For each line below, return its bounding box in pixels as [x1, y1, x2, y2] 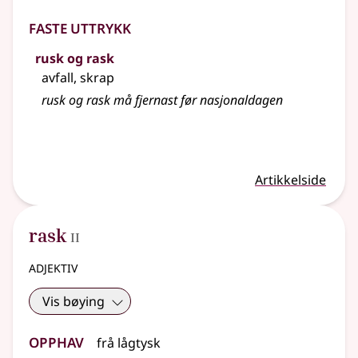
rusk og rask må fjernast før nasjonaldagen [42, 91, 283, 109]
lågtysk [117, 334, 161, 352]
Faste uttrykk [29, 13, 131, 40]
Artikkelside [255, 171, 326, 189]
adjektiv [29, 256, 78, 278]
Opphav [29, 327, 84, 354]
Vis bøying [42, 292, 105, 311]
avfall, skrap [42, 69, 114, 87]
